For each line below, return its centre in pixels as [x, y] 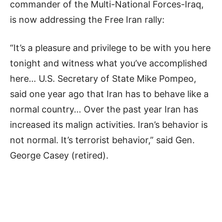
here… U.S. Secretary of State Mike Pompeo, [103, 79]
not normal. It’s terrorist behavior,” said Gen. [102, 140]
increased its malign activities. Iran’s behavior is [109, 125]
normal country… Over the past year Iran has [104, 110]
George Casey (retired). [59, 156]
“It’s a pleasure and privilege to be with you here [110, 48]
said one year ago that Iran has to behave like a [109, 94]
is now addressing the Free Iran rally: [87, 20]
